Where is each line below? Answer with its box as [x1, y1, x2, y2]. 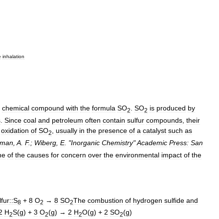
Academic [137, 138, 167, 147]
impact [161, 151, 182, 159]
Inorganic [71, 138, 100, 147]
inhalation [2, 54, 24, 60]
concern [61, 151, 86, 159]
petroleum [52, 116, 83, 124]
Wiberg [34, 138, 56, 147]
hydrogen [133, 196, 162, 204]
